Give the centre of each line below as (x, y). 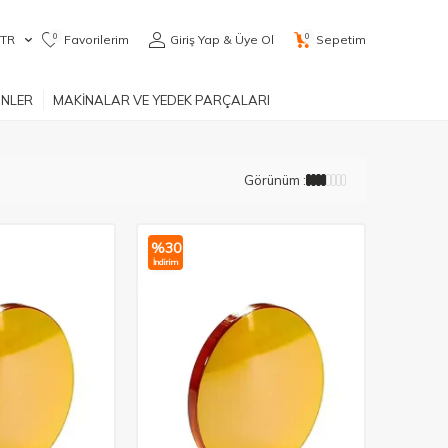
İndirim (165, 261)
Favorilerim (96, 39)
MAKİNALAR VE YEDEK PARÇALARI (161, 99)
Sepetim (341, 39)
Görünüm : (275, 179)
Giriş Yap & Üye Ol (222, 39)
